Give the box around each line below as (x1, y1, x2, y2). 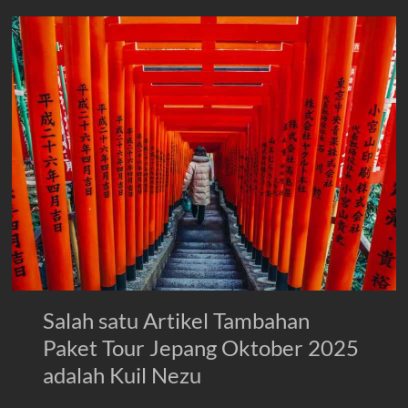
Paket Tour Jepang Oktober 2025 (43, 334, 360, 362)
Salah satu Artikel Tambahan (43, 307, 311, 334)
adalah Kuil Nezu (43, 362, 202, 389)
